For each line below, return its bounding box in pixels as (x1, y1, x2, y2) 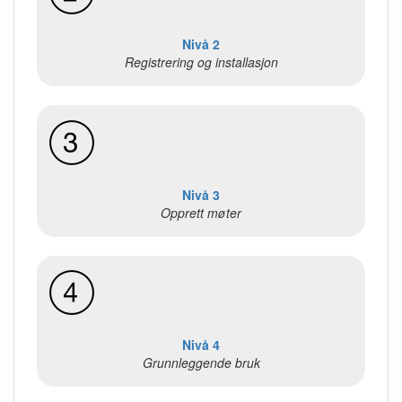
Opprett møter (161, 203, 241, 222)
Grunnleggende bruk (142, 354, 260, 372)
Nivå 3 (182, 185, 220, 204)
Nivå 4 (182, 336, 220, 354)
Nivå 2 (182, 35, 220, 54)
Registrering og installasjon (124, 53, 278, 72)
